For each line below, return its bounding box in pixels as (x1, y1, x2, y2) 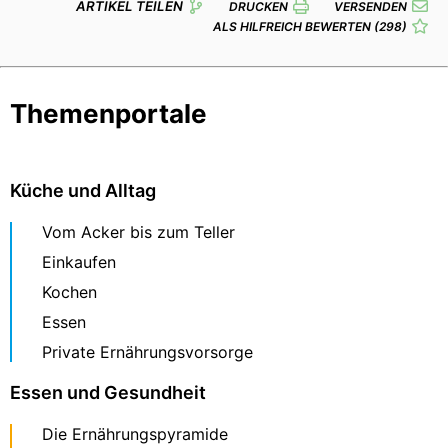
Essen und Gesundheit (10, 382, 206, 404)
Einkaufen (42, 252, 116, 273)
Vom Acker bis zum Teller (42, 222, 235, 243)
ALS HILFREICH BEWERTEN (213, 18, 374, 34)
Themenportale (10, 98, 207, 130)
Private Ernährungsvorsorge (42, 342, 253, 363)
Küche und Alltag (10, 180, 156, 202)
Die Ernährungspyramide (42, 424, 228, 445)
